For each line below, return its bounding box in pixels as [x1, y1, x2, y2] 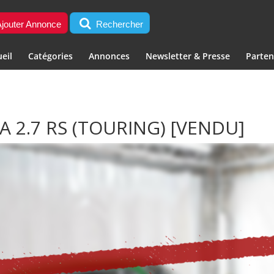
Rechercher [94, 19, 144, 29]
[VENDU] [171, 115, 245, 140]
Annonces [88, 50, 130, 62]
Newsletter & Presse [145, 50, 230, 62]
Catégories [28, 50, 73, 62]
